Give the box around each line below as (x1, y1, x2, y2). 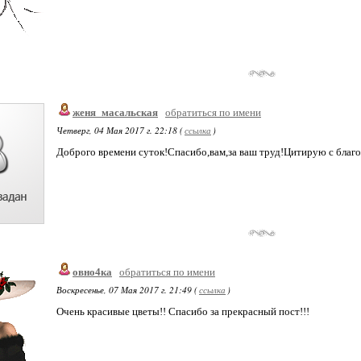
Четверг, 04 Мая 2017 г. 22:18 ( (56, 124, 183, 136)
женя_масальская (73, 106, 158, 118)
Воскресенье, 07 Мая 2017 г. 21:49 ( (56, 284, 197, 296)
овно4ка (73, 266, 112, 278)
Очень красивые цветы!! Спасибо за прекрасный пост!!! (56, 305, 309, 317)
